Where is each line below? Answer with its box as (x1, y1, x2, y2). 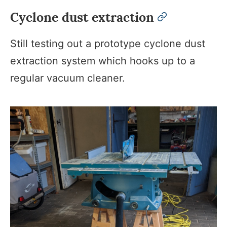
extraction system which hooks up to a (10, 54, 195, 67)
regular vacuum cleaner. (10, 71, 125, 84)
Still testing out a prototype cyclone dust (10, 37, 205, 50)
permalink (157, 9, 207, 22)
